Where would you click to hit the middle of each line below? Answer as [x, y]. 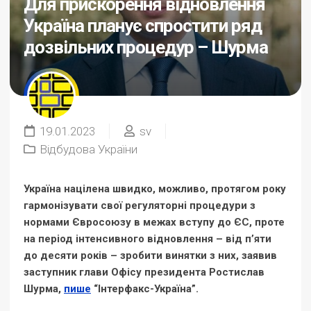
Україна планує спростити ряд [143, 26]
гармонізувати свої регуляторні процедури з [140, 205]
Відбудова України [89, 149]
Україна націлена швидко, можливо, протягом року [155, 189]
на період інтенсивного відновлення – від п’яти [148, 239]
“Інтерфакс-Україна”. [145, 289]
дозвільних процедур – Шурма [146, 47]
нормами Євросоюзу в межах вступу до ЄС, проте [154, 222]
